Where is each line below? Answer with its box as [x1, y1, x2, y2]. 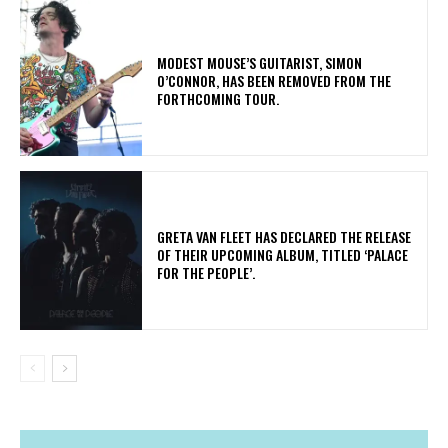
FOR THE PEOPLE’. [157, 261, 262, 283]
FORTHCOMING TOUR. [157, 87, 286, 109]
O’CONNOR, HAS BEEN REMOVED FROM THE [157, 69, 392, 91]
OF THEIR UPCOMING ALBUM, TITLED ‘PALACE [157, 243, 409, 265]
